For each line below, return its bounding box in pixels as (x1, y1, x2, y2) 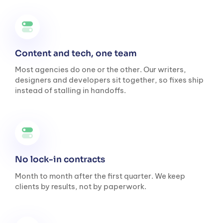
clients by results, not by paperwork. (15, 182, 146, 192)
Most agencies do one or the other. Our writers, (15, 65, 186, 75)
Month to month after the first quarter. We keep (15, 171, 185, 181)
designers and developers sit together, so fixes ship (15, 75, 204, 85)
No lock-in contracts (15, 154, 107, 165)
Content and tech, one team (15, 48, 139, 59)
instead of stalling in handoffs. (15, 86, 126, 96)
